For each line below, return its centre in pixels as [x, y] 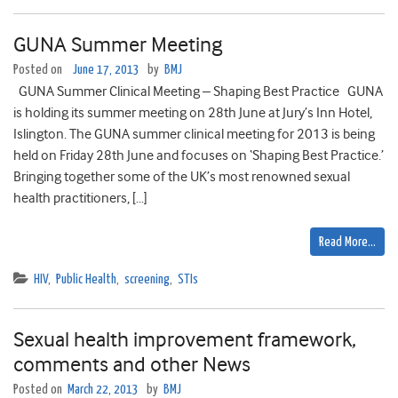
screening [147, 280]
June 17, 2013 [106, 70]
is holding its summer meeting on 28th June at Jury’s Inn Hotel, [193, 113]
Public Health [86, 280]
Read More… [347, 243]
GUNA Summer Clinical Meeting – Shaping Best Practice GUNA [198, 92]
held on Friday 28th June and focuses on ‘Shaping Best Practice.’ [199, 156]
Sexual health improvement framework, [185, 340]
